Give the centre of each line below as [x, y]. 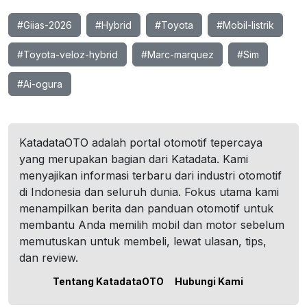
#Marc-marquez [177, 54]
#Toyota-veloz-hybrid [67, 54]
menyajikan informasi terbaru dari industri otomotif [150, 175]
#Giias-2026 [45, 25]
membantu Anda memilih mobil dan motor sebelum [152, 225]
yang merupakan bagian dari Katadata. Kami [134, 159]
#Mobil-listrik [245, 25]
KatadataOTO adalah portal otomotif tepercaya [141, 143]
